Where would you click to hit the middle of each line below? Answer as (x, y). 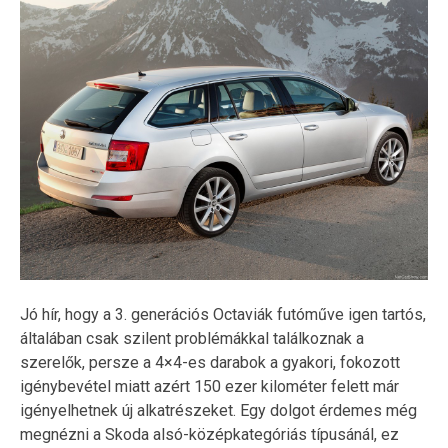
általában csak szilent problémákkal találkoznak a (192, 338)
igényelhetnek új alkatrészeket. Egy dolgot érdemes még (218, 410)
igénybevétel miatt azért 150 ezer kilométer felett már (209, 386)
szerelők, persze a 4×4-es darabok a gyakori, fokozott (210, 362)
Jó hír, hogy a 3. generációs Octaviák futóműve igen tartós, (223, 314)
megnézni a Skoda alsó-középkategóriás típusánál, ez (209, 434)
